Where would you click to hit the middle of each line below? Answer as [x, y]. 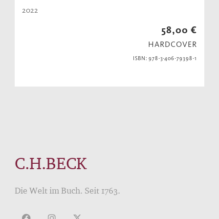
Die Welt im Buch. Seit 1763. [67, 190]
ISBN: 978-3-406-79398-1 [165, 59]
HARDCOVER [173, 44]
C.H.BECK [51, 163]
